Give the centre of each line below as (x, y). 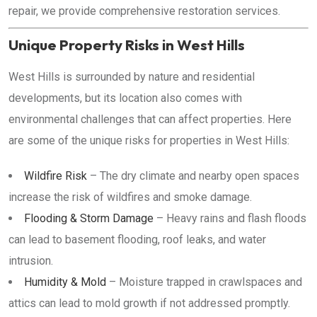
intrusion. (31, 261)
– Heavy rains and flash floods (230, 218)
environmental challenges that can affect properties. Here (150, 119)
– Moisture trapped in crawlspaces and (204, 282)
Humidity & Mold (65, 282)
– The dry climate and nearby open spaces (193, 176)
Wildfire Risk (56, 176)
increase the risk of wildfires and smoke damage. (130, 197)
